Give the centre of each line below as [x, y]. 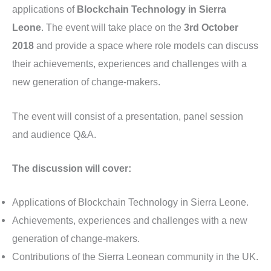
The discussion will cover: [72, 168]
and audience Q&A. [54, 134]
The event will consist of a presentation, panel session [128, 116]
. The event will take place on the [113, 28]
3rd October [211, 28]
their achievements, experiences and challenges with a [129, 64]
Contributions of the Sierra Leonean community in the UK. [135, 257]
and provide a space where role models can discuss [146, 46]
